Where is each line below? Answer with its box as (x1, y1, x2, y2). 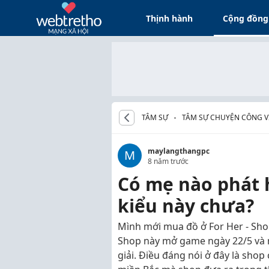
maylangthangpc (148, 146, 210, 156)
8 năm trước (148, 156, 189, 166)
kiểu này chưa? (118, 193, 254, 218)
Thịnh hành (146, 12, 193, 24)
